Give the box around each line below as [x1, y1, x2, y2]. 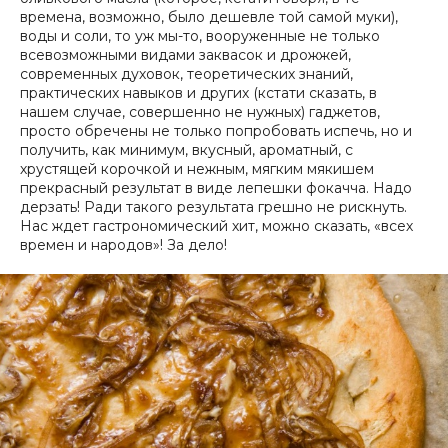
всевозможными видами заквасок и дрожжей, [20, 46, 351, 65]
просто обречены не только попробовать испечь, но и [20, 122, 412, 141]
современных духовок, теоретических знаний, [20, 65, 353, 84]
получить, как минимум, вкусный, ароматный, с [20, 141, 353, 160]
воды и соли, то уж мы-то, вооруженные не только [20, 27, 380, 46]
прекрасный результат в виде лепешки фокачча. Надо [20, 179, 412, 198]
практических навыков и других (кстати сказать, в [20, 84, 377, 103]
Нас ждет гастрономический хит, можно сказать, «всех [20, 217, 413, 236]
